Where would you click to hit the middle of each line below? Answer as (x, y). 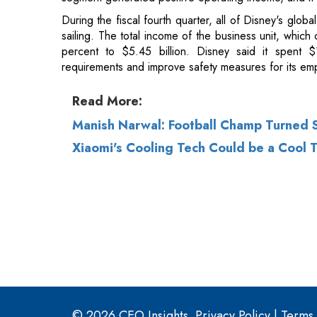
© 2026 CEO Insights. (134, 160)
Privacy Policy (233, 160)
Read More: (107, 27)
